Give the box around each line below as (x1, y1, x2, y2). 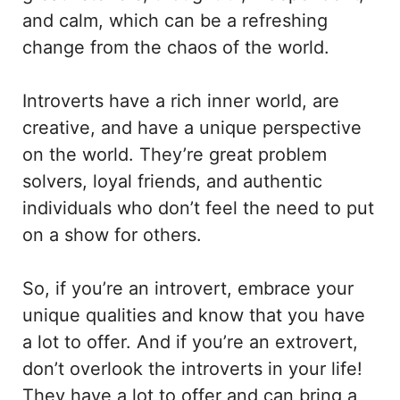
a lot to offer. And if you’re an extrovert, (22, 331, 358, 354)
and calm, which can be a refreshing (22, 10, 328, 32)
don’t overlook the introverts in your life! (22, 358, 362, 380)
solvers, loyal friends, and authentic (22, 171, 322, 193)
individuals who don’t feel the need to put (22, 197, 374, 220)
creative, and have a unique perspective (22, 117, 362, 139)
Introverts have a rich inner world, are (22, 90, 339, 112)
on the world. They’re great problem (22, 144, 327, 166)
